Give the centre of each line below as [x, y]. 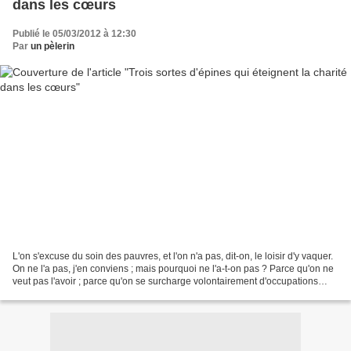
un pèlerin [52, 47]
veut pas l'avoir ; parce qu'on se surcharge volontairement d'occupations [165, 281]
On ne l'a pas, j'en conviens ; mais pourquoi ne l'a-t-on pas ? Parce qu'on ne [173, 268]
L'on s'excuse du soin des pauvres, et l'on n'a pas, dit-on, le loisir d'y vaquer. [173, 256]
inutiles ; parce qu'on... [60, 293]
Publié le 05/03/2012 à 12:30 [74, 34]
